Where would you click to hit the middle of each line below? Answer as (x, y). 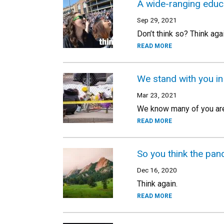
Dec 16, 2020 (157, 170)
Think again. (157, 184)
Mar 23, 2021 (157, 95)
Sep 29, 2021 (157, 20)
